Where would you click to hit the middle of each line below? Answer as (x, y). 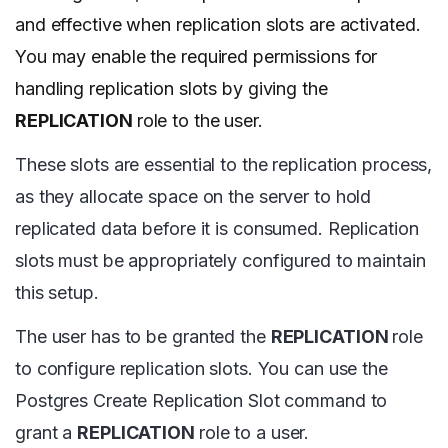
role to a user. (254, 433)
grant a (46, 433)
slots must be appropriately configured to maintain (220, 261)
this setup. (57, 293)
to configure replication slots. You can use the (201, 369)
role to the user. (199, 121)
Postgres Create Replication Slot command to (201, 401)
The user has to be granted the (143, 337)
